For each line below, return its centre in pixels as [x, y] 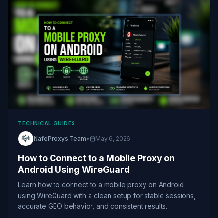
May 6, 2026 [113, 138]
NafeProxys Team [60, 138]
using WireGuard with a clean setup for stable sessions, [107, 195]
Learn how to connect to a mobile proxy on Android [101, 184]
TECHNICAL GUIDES [47, 123]
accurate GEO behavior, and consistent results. [93, 206]
